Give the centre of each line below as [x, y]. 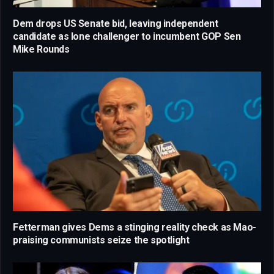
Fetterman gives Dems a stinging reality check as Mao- [135, 228]
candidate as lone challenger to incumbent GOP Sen [127, 36]
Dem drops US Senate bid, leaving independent [116, 23]
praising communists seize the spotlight [101, 240]
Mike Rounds [41, 49]
